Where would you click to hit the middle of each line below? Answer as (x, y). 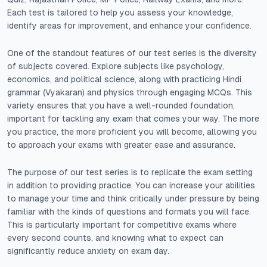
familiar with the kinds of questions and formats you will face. (129, 212)
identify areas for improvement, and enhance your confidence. (129, 26)
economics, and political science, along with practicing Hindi (124, 79)
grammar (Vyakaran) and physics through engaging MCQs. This (130, 92)
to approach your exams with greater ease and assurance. (121, 145)
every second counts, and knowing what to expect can (115, 238)
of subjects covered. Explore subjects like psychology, (116, 66)
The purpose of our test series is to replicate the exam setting (130, 172)
